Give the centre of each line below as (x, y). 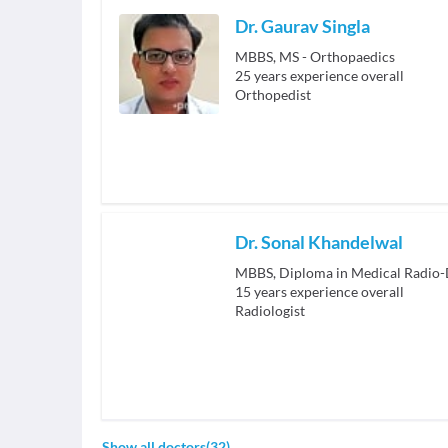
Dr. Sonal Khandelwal (319, 242)
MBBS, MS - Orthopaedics (315, 56)
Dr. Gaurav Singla (302, 26)
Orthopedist (273, 94)
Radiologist (270, 310)
